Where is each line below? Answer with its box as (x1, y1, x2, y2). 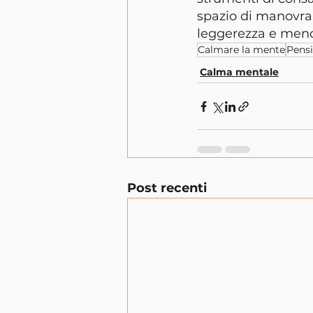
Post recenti (127, 180, 207, 196)
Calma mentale (200, 66, 279, 78)
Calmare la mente (198, 43, 285, 56)
